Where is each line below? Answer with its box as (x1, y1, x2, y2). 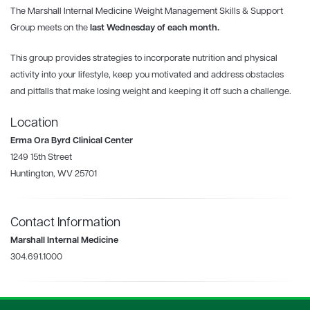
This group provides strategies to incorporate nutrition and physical (10, 53, 277, 63)
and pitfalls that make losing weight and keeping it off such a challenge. (10, 86, 291, 96)
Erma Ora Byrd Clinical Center (10, 136, 133, 145)
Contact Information (10, 216, 120, 230)
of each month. (157, 23, 219, 33)
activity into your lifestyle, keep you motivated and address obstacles (10, 70, 284, 80)
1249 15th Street (10, 152, 72, 162)
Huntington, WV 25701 (10, 169, 97, 179)
